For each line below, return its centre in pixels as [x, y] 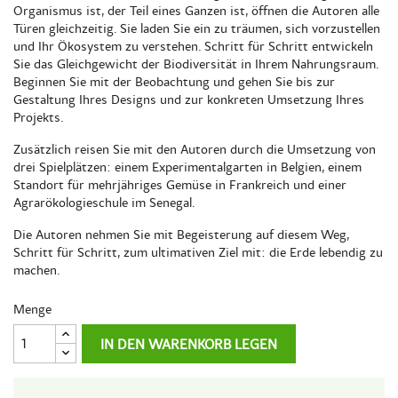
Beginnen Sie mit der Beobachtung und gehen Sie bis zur [174, 82]
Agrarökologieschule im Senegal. [104, 203]
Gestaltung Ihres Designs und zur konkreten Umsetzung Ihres [189, 99]
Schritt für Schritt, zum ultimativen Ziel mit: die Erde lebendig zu [198, 252]
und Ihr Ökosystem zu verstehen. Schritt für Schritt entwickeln [193, 46]
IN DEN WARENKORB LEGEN [189, 344]
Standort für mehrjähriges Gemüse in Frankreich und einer [180, 185]
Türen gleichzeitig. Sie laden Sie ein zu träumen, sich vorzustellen [197, 28]
